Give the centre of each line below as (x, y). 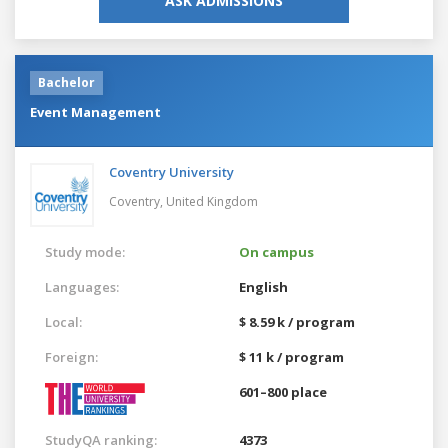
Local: (63, 321)
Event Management (95, 111)
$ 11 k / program (291, 356)
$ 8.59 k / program (297, 321)
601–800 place (283, 391)
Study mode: (85, 251)
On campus (276, 251)
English (263, 286)
